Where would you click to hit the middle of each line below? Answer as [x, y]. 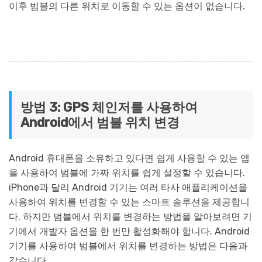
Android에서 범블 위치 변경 [100, 123]
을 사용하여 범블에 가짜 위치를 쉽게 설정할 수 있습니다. [127, 173]
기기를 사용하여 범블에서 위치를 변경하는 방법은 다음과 [128, 246]
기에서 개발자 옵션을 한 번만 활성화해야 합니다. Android [129, 232]
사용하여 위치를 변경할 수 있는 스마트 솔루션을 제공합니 [129, 202]
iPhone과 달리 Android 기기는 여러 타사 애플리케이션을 [128, 188]
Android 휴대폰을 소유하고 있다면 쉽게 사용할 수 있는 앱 [129, 158]
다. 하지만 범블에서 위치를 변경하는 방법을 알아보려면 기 [130, 217]
